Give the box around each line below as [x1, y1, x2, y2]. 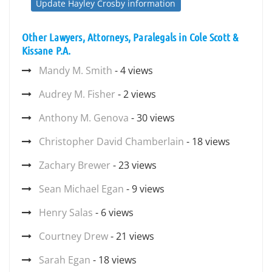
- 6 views [93, 206, 134, 219]
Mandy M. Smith [39, 64, 112, 77]
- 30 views [129, 111, 175, 124]
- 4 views [112, 64, 153, 77]
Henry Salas [39, 206, 93, 219]
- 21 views [108, 229, 154, 243]
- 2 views [115, 87, 156, 101]
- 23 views [110, 158, 157, 172]
